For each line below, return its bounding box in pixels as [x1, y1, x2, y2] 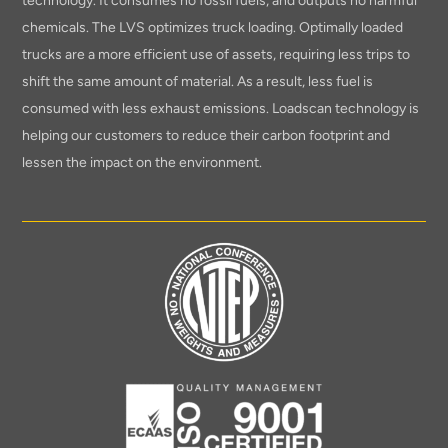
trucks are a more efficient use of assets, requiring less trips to [22, 45, 411, 63]
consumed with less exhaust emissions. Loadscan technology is [22, 99, 420, 117]
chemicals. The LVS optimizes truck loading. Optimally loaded [22, 18, 404, 36]
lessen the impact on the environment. [22, 153, 263, 171]
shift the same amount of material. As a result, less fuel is [22, 72, 374, 90]
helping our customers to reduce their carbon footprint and [22, 126, 391, 144]
